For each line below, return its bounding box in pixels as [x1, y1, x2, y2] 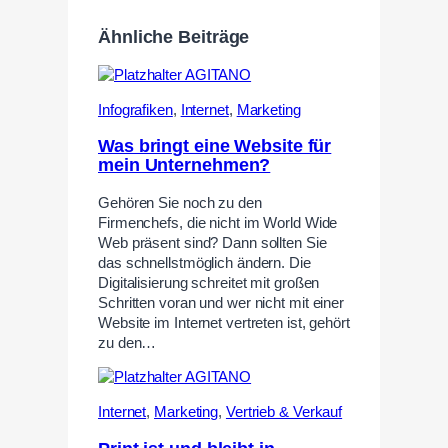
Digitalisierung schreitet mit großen [98, 274, 320, 291]
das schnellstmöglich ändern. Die [98, 254, 311, 271]
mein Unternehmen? [98, 155, 271, 176]
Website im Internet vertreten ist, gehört [98, 314, 350, 331]
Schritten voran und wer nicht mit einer [98, 294, 345, 311]
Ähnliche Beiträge [98, 27, 250, 48]
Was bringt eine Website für [98, 136, 332, 157]
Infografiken [98, 101, 173, 118]
